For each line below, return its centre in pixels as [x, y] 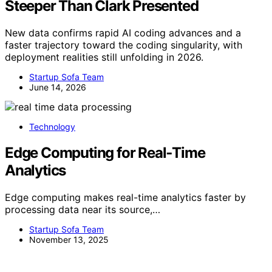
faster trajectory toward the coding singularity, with [124, 45]
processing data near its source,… [83, 209]
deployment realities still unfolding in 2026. [104, 57]
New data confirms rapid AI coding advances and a [123, 32]
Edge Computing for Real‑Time [105, 152]
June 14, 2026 [58, 87]
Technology [52, 126]
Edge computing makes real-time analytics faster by [125, 197]
